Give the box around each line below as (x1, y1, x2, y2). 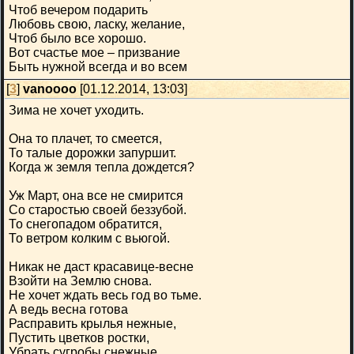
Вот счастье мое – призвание (9, 46, 180, 59)
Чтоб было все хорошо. (9, 32, 146, 45)
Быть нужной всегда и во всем (9, 60, 187, 73)
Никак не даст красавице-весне (9, 260, 194, 273)
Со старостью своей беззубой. (9, 203, 186, 217)
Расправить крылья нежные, (9, 317, 176, 330)
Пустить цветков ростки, (9, 331, 149, 345)
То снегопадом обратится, (9, 217, 162, 231)
